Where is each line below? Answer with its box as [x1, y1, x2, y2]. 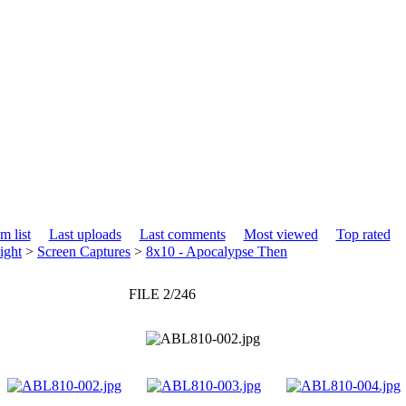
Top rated [335, 226, 391, 242]
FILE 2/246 [128, 285, 196, 302]
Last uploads [48, 226, 121, 242]
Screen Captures [37, 243, 130, 259]
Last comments [139, 226, 226, 242]
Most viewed [243, 226, 318, 242]
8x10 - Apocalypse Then [146, 243, 287, 259]
